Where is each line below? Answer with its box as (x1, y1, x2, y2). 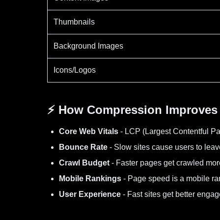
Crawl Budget (59, 159, 110, 167)
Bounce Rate (59, 143, 108, 151)
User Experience (59, 190, 121, 198)
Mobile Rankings (59, 174, 121, 183)
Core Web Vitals (59, 127, 118, 136)
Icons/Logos (54, 66, 96, 74)
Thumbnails (54, 18, 95, 26)
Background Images (54, 42, 123, 50)
